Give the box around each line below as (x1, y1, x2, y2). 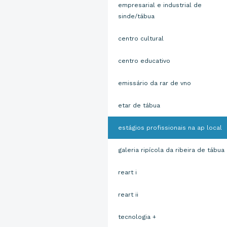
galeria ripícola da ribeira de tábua (118, 146, 224, 154)
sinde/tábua (118, 13, 155, 20)
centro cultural (118, 35, 164, 42)
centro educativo (118, 57, 170, 64)
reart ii (118, 191, 138, 198)
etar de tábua (118, 102, 160, 109)
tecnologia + (118, 213, 156, 220)
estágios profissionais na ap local (118, 124, 222, 131)
